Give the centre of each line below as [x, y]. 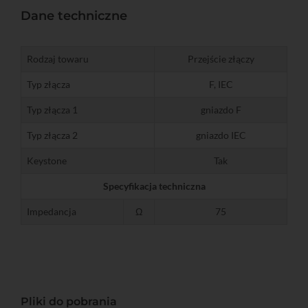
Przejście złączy [221, 59]
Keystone [47, 161]
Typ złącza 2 [52, 135]
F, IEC [221, 85]
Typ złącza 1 [52, 110]
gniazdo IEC [221, 135]
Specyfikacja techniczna [154, 186]
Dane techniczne [74, 16]
